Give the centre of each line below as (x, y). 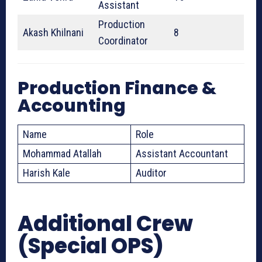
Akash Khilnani (53, 33)
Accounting (72, 106)
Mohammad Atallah (62, 154)
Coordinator (123, 41)
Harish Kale (46, 173)
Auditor (151, 173)
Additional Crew (105, 224)
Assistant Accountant (182, 154)
